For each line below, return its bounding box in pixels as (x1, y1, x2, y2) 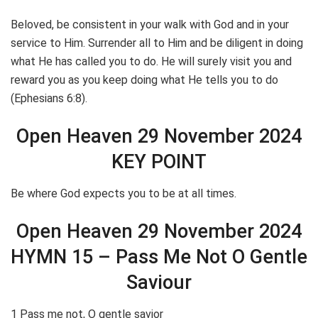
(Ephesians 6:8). (11, 91, 87, 105)
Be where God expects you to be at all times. (11, 186, 236, 200)
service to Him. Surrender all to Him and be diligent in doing (11, 35, 303, 50)
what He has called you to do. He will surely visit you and (11, 54, 292, 68)
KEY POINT (111, 150, 207, 174)
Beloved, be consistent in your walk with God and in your (11, 17, 289, 31)
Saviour (126, 271, 192, 295)
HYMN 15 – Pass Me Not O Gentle (11, 246, 307, 269)
